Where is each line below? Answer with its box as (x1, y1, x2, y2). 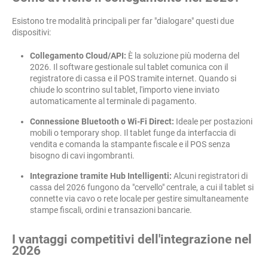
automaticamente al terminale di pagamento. (30, 96, 197, 106)
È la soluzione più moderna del (126, 51, 239, 60)
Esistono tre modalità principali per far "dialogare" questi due (12, 16, 234, 26)
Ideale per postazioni (174, 117, 252, 126)
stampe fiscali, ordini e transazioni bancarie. (30, 205, 192, 215)
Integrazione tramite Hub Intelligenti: (30, 171, 172, 181)
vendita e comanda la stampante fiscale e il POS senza (30, 139, 230, 149)
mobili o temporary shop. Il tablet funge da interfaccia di (30, 128, 236, 138)
